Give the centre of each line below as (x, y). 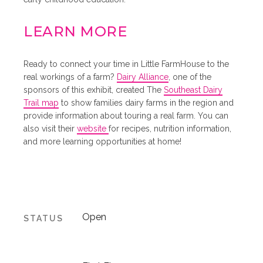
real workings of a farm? (70, 77)
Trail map (41, 102)
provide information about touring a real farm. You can (126, 115)
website (93, 128)
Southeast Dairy (193, 90)
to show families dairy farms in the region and (146, 102)
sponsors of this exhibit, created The (94, 90)
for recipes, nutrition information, (170, 128)
